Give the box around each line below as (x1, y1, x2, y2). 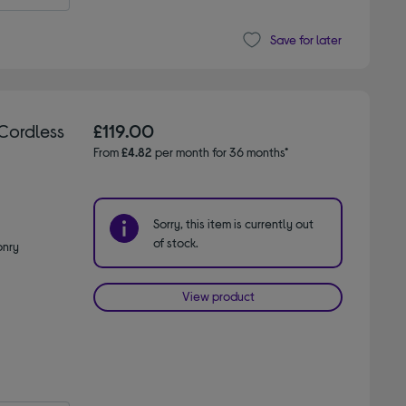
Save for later (269, 32, 342, 48)
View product (181, 287, 255, 304)
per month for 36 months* (152, 143, 289, 159)
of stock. (153, 234, 199, 250)
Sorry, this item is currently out (153, 215, 314, 231)
